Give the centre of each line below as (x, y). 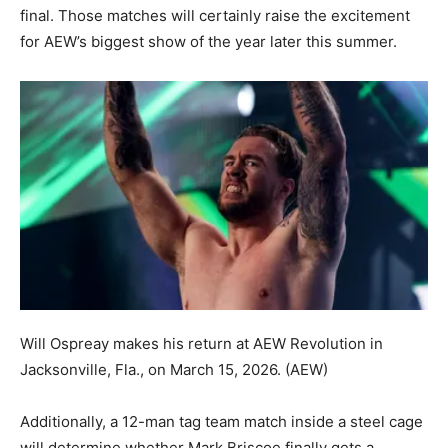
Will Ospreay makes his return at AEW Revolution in (201, 343)
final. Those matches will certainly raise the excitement (215, 16)
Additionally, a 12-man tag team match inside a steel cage (221, 421)
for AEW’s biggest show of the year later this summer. (208, 42)
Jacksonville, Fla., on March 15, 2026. (150, 369)
